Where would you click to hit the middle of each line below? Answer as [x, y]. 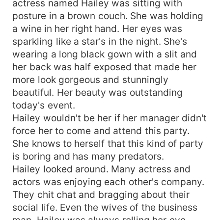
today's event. [44, 105]
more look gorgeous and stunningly [90, 79]
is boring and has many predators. [88, 156]
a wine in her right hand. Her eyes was [97, 28]
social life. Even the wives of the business [105, 207]
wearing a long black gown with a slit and [105, 54]
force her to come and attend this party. [101, 130]
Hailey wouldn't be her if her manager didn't [110, 118]
